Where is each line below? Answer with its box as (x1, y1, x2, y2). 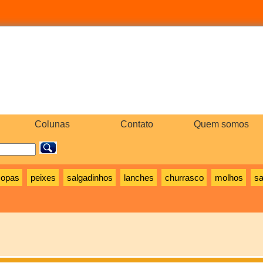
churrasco (164, 173, 204, 183)
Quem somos (194, 119, 249, 129)
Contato (120, 119, 153, 129)
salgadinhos (66, 173, 113, 183)
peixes (30, 173, 56, 183)
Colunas (35, 119, 70, 129)
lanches (123, 173, 154, 183)
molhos (214, 173, 243, 183)
